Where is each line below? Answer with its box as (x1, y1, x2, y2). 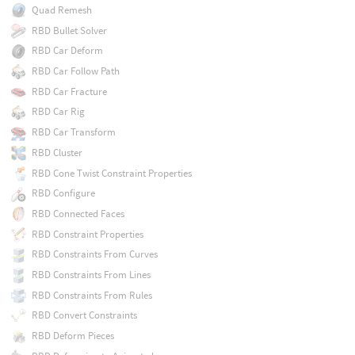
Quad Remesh (31, 2, 92, 17)
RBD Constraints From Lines (31, 268, 151, 282)
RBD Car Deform (31, 44, 103, 58)
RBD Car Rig (31, 105, 85, 119)
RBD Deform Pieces (31, 329, 114, 343)
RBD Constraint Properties (31, 227, 143, 241)
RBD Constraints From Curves (31, 247, 158, 261)
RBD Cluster (31, 145, 82, 159)
